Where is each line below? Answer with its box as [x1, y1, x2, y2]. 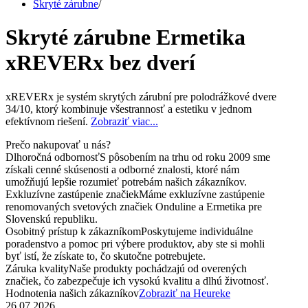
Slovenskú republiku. [5, 212, 98, 225]
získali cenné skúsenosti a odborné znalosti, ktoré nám [5, 163, 239, 175]
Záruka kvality [5, 262, 69, 274]
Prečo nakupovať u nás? [5, 138, 111, 151]
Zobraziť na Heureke [139, 287, 230, 299]
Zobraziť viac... [91, 115, 158, 127]
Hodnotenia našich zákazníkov [5, 287, 139, 299]
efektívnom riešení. [5, 115, 91, 127]
